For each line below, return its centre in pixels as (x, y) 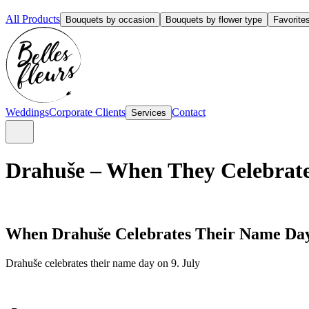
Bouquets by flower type (214, 20)
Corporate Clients (87, 112)
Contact (189, 112)
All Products (33, 19)
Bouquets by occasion (110, 20)
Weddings (27, 112)
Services (149, 113)
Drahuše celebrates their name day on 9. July (103, 263)
